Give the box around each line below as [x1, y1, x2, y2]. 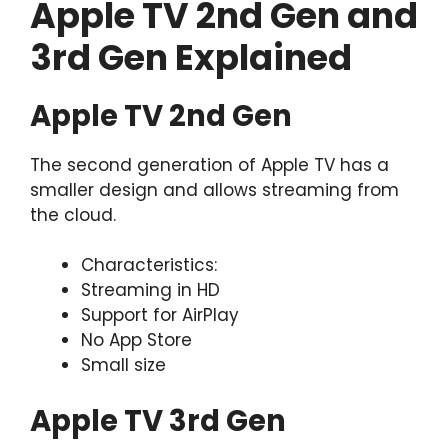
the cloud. [30, 202, 116, 227]
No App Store [81, 328, 192, 353]
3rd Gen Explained [30, 32, 352, 82]
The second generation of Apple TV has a [30, 152, 389, 177]
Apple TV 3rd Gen [30, 400, 286, 441]
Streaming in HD [81, 278, 220, 303]
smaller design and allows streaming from [30, 177, 399, 202]
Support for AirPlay [81, 303, 239, 328]
